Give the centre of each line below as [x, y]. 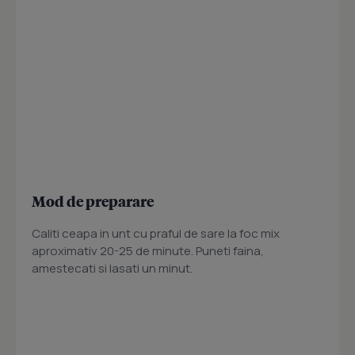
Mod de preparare [93, 201]
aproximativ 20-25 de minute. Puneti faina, [148, 251]
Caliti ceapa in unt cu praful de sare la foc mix [156, 234]
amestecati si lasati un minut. [112, 269]
